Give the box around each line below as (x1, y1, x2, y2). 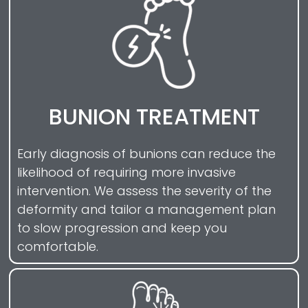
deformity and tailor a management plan (17, 201, 276, 219)
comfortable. (17, 238, 98, 256)
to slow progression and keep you (17, 219, 227, 237)
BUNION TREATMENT (48, 101, 260, 133)
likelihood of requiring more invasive (17, 164, 236, 181)
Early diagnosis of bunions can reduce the (17, 145, 276, 163)
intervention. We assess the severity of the (17, 182, 272, 200)
